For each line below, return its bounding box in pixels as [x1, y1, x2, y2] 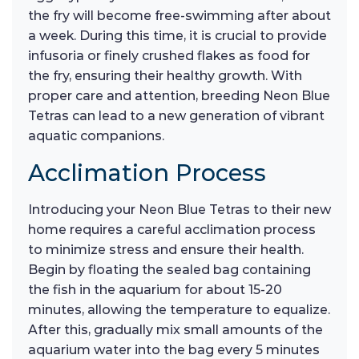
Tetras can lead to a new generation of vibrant [28, 108, 325, 124]
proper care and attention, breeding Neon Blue [28, 88, 330, 104]
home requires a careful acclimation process [28, 222, 316, 238]
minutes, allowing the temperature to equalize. [28, 302, 330, 318]
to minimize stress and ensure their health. [28, 242, 304, 258]
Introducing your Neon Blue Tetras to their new [28, 202, 331, 218]
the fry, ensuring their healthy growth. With [28, 68, 302, 84]
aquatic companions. [28, 128, 164, 144]
